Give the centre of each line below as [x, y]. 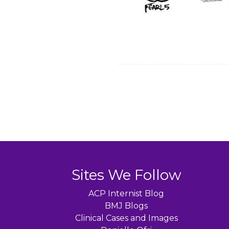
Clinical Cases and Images [126, 218]
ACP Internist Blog [127, 194]
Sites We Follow [126, 175]
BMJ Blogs [127, 206]
